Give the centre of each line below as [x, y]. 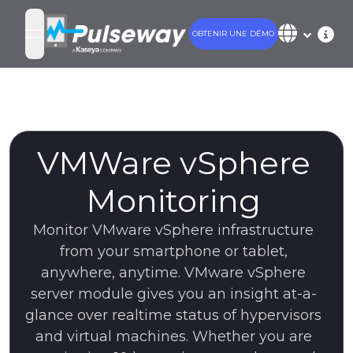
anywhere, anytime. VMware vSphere [173, 273]
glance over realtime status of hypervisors [173, 316]
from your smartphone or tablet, [173, 252]
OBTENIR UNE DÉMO [234, 34]
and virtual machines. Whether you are [173, 337]
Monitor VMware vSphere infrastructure [173, 230]
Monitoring [173, 201]
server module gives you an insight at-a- [173, 294]
